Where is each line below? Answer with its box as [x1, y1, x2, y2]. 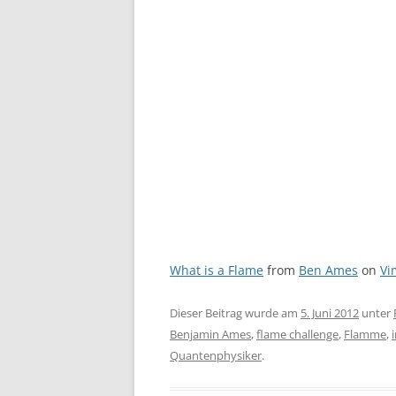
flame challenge [256, 326, 339, 342]
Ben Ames [299, 262, 358, 278]
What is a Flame [170, 262, 263, 278]
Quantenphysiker [170, 347, 262, 363]
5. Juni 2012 [301, 305, 359, 321]
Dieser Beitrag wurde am [170, 305, 301, 321]
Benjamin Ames [170, 326, 251, 342]
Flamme [344, 326, 386, 342]
